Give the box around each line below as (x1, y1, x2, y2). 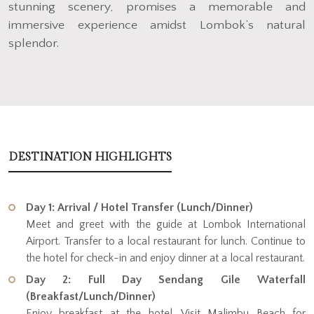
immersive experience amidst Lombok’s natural (8, 18, 306, 32)
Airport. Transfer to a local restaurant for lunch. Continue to (26, 234, 306, 247)
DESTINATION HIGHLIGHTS (8, 150, 172, 164)
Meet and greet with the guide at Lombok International (26, 217, 306, 231)
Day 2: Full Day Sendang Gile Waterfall (26, 273, 306, 286)
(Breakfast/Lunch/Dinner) (26, 289, 156, 303)
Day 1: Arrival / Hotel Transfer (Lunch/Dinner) (26, 200, 253, 214)
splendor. (8, 36, 59, 50)
